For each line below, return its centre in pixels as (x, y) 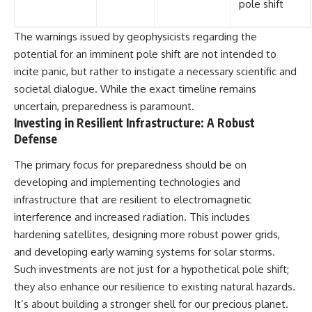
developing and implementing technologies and (127, 182)
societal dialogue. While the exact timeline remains (135, 88)
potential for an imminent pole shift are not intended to (145, 54)
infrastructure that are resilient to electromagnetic (133, 200)
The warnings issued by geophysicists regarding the (135, 36)
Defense (36, 138)
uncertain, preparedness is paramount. (104, 106)
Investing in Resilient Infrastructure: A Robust (134, 122)
